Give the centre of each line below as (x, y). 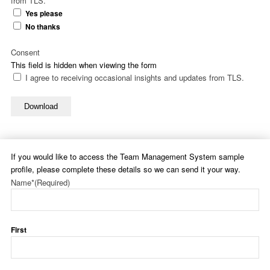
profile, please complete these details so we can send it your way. (126, 169)
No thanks (43, 27)
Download (41, 107)
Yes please (44, 14)
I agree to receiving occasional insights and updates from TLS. (135, 78)
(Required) (52, 183)
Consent (25, 52)
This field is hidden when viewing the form (84, 65)
